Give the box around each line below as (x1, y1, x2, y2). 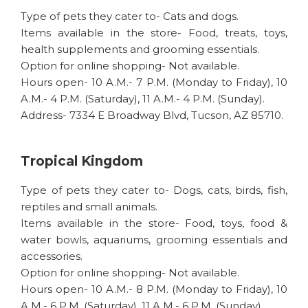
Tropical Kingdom (21, 153, 143, 169)
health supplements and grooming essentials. (21, 43, 259, 56)
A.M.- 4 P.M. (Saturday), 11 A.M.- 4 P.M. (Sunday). (21, 92, 265, 105)
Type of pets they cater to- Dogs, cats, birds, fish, (21, 184, 287, 197)
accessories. (21, 250, 82, 263)
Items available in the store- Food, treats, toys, (21, 26, 287, 39)
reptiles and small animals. (21, 200, 157, 213)
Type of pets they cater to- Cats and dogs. (21, 10, 239, 23)
